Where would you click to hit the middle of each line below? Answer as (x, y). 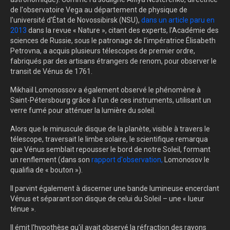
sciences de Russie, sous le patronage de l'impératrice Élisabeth (113, 41)
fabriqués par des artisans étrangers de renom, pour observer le (113, 61)
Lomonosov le (187, 160)
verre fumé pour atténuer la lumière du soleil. (83, 111)
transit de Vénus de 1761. (51, 72)
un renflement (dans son (51, 160)
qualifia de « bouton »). (46, 170)
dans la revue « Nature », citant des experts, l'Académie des (123, 31)
